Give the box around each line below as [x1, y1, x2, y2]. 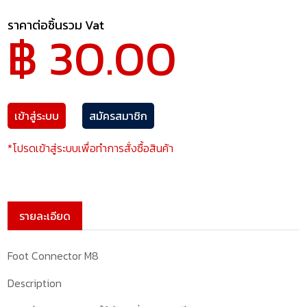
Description [8, 274, 62, 291]
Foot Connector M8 [8, 247, 99, 264]
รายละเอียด [19, 207, 71, 224]
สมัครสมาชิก [89, 107, 148, 124]
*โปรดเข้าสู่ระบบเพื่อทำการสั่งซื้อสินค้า [8, 139, 174, 156]
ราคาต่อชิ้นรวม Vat [8, 15, 105, 34]
